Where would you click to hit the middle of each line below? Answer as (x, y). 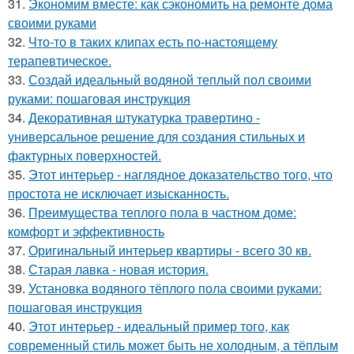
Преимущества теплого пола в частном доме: (162, 212)
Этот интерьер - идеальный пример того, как (159, 326)
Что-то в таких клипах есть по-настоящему (153, 41)
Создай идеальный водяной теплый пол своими (170, 79)
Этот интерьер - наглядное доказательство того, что (181, 174)
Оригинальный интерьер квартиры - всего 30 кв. (170, 250)
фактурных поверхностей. (85, 155)
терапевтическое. (60, 60)
